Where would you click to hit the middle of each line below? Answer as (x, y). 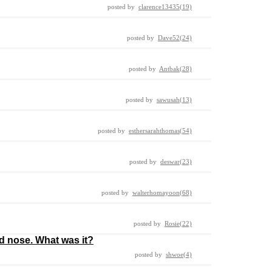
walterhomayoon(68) (162, 192)
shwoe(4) (179, 254)
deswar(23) (176, 161)
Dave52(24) (175, 38)
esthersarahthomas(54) (160, 131)
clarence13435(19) (165, 7)
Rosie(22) (178, 223)
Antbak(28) (175, 69)
